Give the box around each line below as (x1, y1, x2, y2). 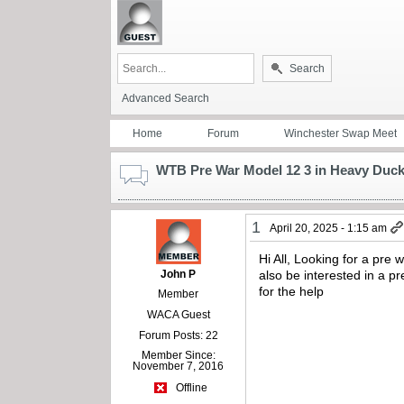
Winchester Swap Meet (284, 126, 397, 140)
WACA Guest (146, 308, 210, 321)
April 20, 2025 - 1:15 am (270, 221, 388, 234)
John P (161, 267, 197, 280)
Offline (172, 381, 207, 395)
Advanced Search (122, 91, 209, 105)
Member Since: (141, 348, 216, 362)
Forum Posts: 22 (138, 328, 218, 342)
